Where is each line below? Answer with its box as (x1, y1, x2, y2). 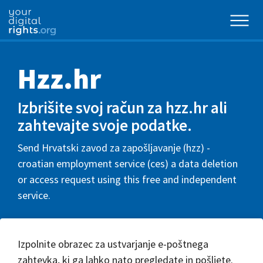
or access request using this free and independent (18, 172, 237, 186)
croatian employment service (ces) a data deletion (18, 156, 238, 170)
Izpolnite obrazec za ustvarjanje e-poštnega (18, 237, 208, 251)
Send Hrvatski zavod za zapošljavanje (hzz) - (18, 140, 210, 154)
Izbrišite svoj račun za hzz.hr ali (18, 97, 227, 117)
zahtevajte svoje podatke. (18, 115, 192, 135)
